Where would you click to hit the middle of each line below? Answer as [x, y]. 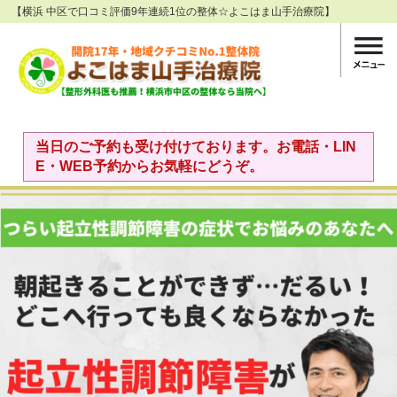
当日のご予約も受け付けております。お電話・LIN [195, 147]
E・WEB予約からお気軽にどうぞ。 [149, 167]
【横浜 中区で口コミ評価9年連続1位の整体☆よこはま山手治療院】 [174, 12]
